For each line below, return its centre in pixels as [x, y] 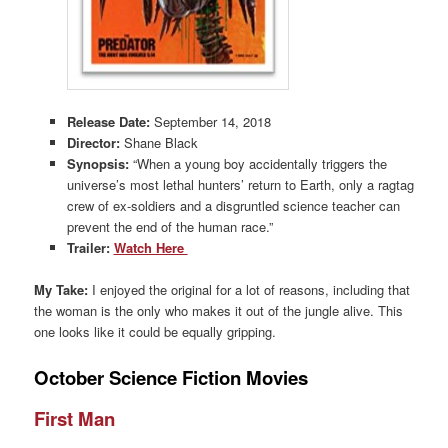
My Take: [61, 290]
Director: [95, 142]
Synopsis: [97, 163]
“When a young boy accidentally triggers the [257, 163]
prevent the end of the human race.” [169, 226]
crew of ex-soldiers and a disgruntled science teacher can [233, 205]
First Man [75, 418]
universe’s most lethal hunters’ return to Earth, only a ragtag [240, 184]
